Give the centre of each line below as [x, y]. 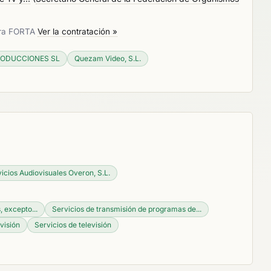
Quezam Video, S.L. [108, 58]
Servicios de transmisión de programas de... [127, 209]
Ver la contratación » [77, 31]
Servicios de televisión [73, 225]
